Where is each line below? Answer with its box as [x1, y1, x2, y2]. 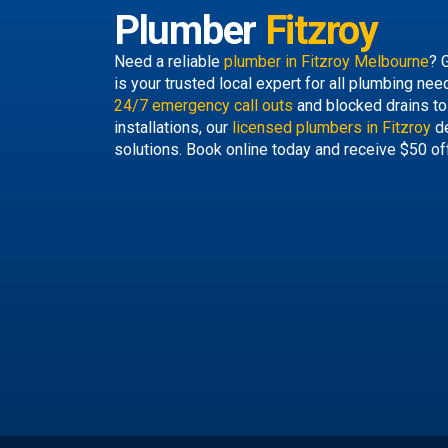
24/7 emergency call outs [114, 96, 293, 115]
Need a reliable [114, 52, 224, 71]
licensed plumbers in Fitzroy [232, 118, 431, 137]
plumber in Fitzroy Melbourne [224, 52, 429, 71]
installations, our [114, 118, 232, 137]
